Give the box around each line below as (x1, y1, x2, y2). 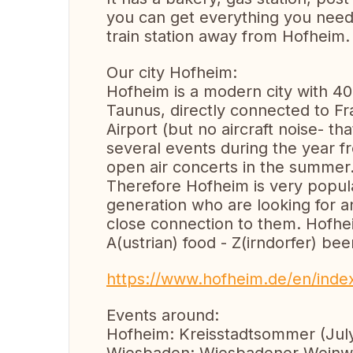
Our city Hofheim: (106, 63, 237, 82)
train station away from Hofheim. (106, 27, 350, 46)
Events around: (106, 306, 219, 325)
